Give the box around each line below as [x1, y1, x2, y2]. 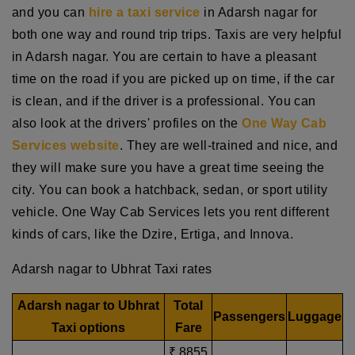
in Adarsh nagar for [200, 5, 318, 19]
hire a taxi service [88, 5, 200, 19]
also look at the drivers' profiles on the [12, 116, 242, 130]
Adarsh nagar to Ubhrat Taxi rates [12, 261, 212, 276]
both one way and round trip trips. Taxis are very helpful [12, 27, 342, 41]
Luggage [288, 309, 342, 323]
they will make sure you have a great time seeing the [12, 160, 325, 174]
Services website [12, 138, 120, 152]
